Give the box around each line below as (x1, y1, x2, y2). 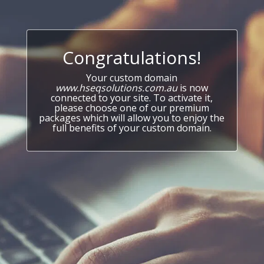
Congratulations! (62, 45, 202, 70)
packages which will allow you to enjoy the (39, 111, 225, 124)
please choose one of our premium (54, 101, 210, 114)
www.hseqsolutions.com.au (55, 81, 178, 94)
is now (177, 81, 209, 94)
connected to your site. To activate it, (51, 91, 213, 104)
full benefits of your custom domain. (52, 121, 212, 134)
